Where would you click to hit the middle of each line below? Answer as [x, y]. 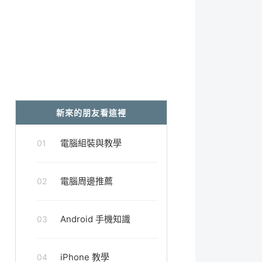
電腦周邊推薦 [87, 181]
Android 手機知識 [95, 219]
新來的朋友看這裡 [91, 113]
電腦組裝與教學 [91, 143]
